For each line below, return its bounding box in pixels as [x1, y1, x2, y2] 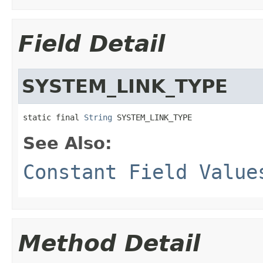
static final [23, 112, 84, 122]
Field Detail [18, 30, 165, 57]
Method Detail [18, 230, 200, 257]
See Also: [23, 133, 112, 153]
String [84, 112, 112, 122]
